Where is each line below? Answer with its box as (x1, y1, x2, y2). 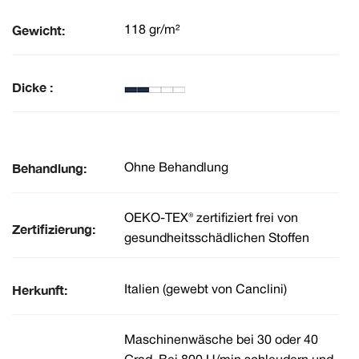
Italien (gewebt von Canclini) (124, 284, 287, 296)
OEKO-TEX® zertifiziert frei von (124, 213, 298, 225)
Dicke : (12, 79, 53, 95)
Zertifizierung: (12, 221, 95, 237)
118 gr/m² (124, 24, 179, 36)
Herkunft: (12, 282, 67, 298)
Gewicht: (12, 22, 65, 38)
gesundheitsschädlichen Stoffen (124, 233, 309, 245)
